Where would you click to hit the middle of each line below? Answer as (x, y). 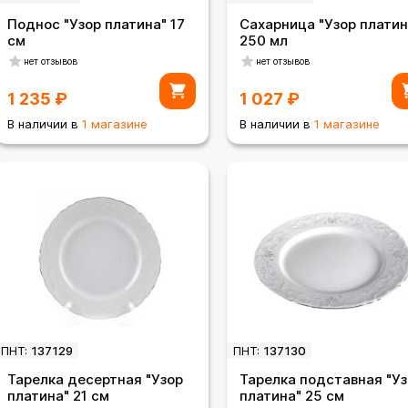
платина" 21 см (58, 396)
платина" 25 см (292, 396)
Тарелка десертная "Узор (95, 380)
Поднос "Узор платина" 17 (96, 25)
